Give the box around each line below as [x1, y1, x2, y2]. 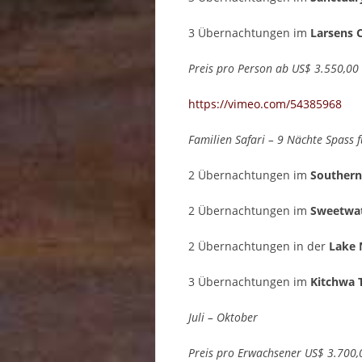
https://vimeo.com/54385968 [188, 96, 342, 112]
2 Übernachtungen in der [188, 238, 329, 255]
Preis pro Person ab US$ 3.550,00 [188, 61, 359, 77]
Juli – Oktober [188, 309, 261, 326]
